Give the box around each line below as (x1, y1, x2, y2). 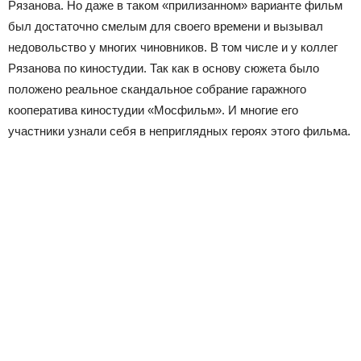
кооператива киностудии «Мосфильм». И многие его (8, 102, 298, 117)
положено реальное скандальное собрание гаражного (8, 81, 306, 96)
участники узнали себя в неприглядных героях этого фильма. (8, 123, 351, 138)
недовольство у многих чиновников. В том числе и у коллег (8, 39, 338, 54)
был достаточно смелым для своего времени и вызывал (8, 19, 323, 33)
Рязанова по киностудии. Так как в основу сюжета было (8, 60, 319, 75)
